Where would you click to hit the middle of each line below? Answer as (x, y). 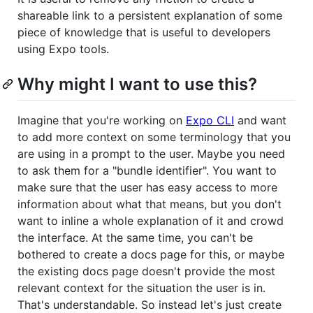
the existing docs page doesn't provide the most (146, 271)
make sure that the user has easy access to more (147, 187)
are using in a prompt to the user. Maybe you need (151, 153)
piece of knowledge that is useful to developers (144, 32)
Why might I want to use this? (137, 84)
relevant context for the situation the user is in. (141, 287)
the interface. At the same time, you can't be (135, 237)
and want (260, 120)
